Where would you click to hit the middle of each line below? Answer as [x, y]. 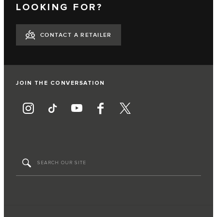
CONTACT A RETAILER [76, 35]
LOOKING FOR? [59, 7]
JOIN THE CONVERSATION [61, 83]
